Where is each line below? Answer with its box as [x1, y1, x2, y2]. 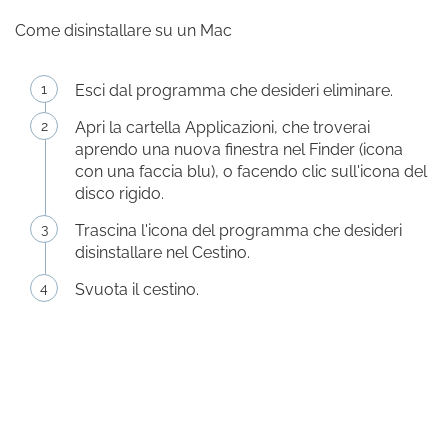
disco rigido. [75, 184, 164, 203]
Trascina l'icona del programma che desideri [75, 221, 402, 240]
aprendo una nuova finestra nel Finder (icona [75, 140, 403, 159]
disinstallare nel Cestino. [75, 243, 250, 262]
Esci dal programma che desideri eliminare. [75, 81, 393, 100]
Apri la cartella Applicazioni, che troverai [75, 118, 370, 137]
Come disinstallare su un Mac [15, 21, 232, 40]
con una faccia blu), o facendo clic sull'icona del [75, 162, 427, 181]
